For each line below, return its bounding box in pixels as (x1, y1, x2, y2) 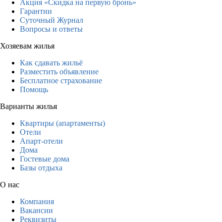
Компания (20, 197, 54, 206)
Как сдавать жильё (20, 58, 83, 67)
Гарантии (20, 6, 52, 15)
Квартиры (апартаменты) (20, 118, 105, 127)
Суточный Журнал (20, 15, 83, 24)
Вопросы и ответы (20, 24, 83, 33)
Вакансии (20, 206, 53, 215)
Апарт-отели (20, 136, 63, 145)
